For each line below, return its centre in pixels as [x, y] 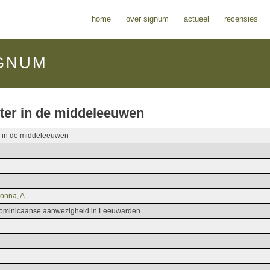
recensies [241, 19]
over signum [147, 19]
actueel [196, 19]
